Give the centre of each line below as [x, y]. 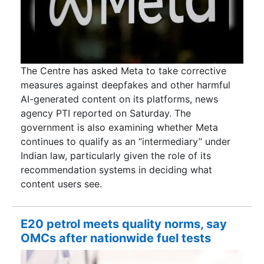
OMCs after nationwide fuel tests [116, 238]
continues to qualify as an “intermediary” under [126, 141]
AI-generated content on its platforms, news [119, 99]
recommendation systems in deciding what [116, 169]
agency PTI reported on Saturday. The [106, 113]
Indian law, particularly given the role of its [116, 155]
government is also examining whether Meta [119, 127]
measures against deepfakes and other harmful [126, 85]
